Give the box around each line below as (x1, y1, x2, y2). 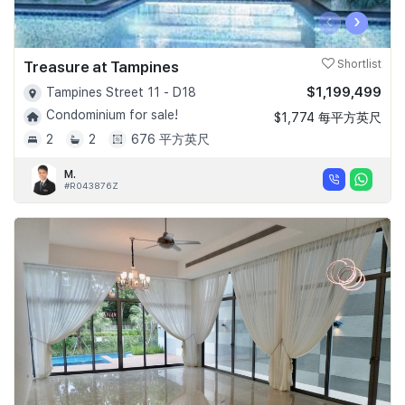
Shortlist (334, 58, 381, 71)
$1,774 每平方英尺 (274, 110, 381, 125)
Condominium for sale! (46, 108, 178, 123)
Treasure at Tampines (24, 58, 179, 76)
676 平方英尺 (131, 131, 210, 146)
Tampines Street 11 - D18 (46, 85, 196, 99)
